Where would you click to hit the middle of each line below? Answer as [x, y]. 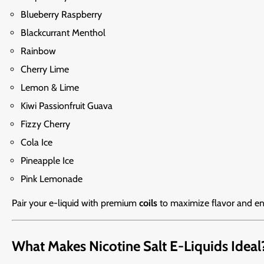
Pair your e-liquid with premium [75, 203]
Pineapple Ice [47, 161]
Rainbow [38, 51]
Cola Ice [37, 143]
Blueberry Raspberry [61, 15]
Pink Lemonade [52, 179]
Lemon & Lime [50, 88]
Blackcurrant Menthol [63, 33]
